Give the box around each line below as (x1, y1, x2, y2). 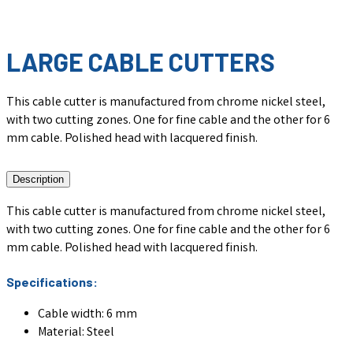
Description (13, 173, 64, 185)
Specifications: (6, 273, 98, 289)
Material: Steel (38, 324, 114, 343)
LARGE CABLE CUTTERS (6, 46, 275, 77)
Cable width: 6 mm (38, 306, 137, 325)
